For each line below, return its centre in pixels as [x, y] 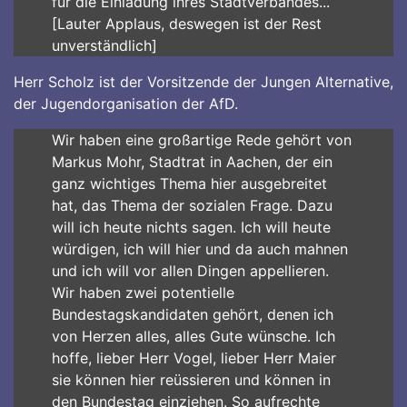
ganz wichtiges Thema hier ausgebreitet [189, 184]
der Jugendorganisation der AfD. [126, 104]
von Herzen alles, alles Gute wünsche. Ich [193, 336]
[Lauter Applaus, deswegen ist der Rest [186, 24]
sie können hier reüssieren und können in [191, 380]
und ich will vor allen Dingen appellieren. [190, 271]
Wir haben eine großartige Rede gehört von [201, 140]
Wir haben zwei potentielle [143, 293]
